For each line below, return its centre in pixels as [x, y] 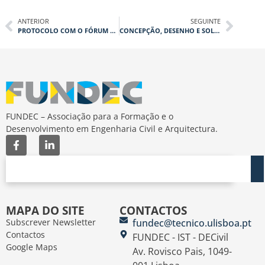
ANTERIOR [33, 21]
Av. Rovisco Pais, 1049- [182, 252]
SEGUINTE [206, 21]
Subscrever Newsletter [51, 222]
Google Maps [32, 247]
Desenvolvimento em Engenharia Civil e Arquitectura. [112, 129]
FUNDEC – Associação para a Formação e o [90, 116]
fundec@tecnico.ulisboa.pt [192, 223]
